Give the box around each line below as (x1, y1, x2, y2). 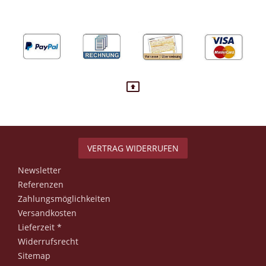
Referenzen (18, 179, 64, 191)
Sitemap (18, 250, 50, 262)
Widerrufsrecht (18, 236, 78, 248)
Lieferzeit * (18, 221, 62, 233)
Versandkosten (18, 207, 77, 219)
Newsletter (18, 164, 61, 176)
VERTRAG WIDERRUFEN (87, 142, 179, 154)
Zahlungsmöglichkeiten (18, 193, 110, 205)
